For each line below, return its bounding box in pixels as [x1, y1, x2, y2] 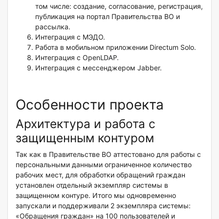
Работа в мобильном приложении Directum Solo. [35, 43, 196, 51]
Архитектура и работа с [16, 116, 155, 131]
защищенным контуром [16, 130, 154, 145]
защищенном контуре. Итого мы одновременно [16, 191, 176, 199]
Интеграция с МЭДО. [35, 32, 105, 41]
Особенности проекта [16, 96, 164, 113]
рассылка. [35, 22, 70, 31]
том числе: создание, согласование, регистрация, [35, 1, 203, 10]
